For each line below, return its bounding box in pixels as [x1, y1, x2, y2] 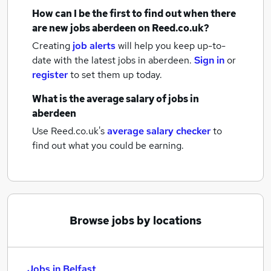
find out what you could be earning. [32, 139, 184, 152]
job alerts [73, 39, 116, 52]
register [32, 68, 68, 81]
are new [32, 22, 70, 34]
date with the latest [32, 54, 116, 67]
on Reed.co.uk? [136, 22, 209, 34]
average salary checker [107, 125, 211, 137]
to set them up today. [70, 68, 162, 81]
